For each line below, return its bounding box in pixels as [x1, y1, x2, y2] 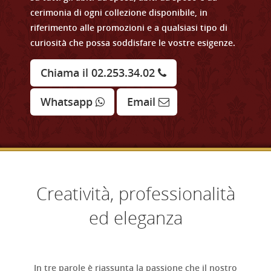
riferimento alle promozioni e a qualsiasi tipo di [30, 21, 227, 33]
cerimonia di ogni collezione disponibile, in [30, 6, 207, 18]
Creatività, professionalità [36, 181, 235, 205]
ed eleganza [88, 205, 183, 229]
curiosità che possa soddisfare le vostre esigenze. [30, 36, 235, 48]
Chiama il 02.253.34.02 [41, 65, 155, 80]
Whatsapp [41, 94, 93, 109]
